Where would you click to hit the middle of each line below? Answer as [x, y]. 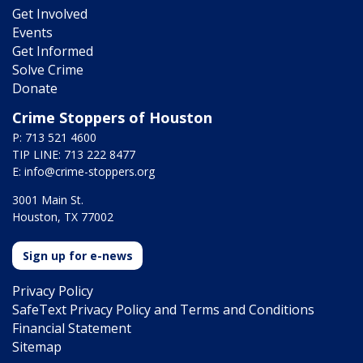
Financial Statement [72, 329]
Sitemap [37, 347]
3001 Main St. [48, 200]
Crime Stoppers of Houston [112, 118]
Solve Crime [48, 70]
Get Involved [50, 14]
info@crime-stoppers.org [90, 172]
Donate [35, 89]
